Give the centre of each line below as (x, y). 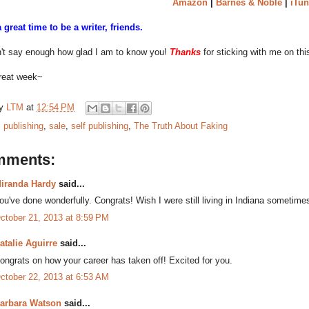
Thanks (185, 52)
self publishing (100, 126)
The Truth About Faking (181, 126)
